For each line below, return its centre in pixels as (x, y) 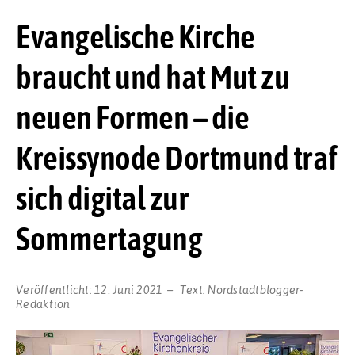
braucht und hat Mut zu (153, 76)
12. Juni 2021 (129, 290)
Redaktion (43, 304)
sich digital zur (102, 198)
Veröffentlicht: (55, 290)
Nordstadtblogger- (256, 290)
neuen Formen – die (132, 117)
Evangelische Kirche (136, 36)
